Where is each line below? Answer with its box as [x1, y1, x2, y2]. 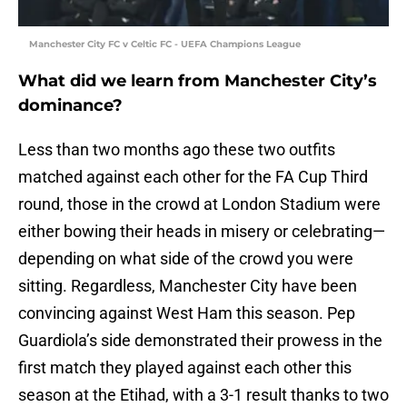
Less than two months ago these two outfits [18, 140, 335, 160]
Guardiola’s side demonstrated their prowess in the [18, 331, 382, 351]
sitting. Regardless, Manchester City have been [18, 276, 357, 296]
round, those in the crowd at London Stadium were [18, 194, 381, 214]
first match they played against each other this [18, 358, 352, 378]
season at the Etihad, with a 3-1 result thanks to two [18, 385, 389, 405]
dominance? [18, 95, 123, 116]
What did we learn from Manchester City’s [18, 71, 377, 92]
